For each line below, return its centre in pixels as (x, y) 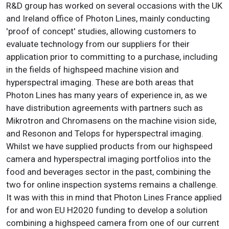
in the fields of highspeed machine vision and (93, 69)
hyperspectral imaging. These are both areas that (100, 82)
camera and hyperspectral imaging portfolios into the (108, 159)
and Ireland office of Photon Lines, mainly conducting (108, 18)
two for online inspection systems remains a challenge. (112, 184)
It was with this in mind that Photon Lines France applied (114, 197)
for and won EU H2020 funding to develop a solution (107, 210)
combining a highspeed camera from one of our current (113, 223)
